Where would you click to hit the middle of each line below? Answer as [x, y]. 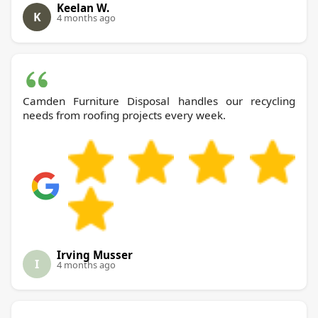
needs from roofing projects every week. [124, 115]
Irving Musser [95, 255]
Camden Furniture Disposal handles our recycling [159, 101]
